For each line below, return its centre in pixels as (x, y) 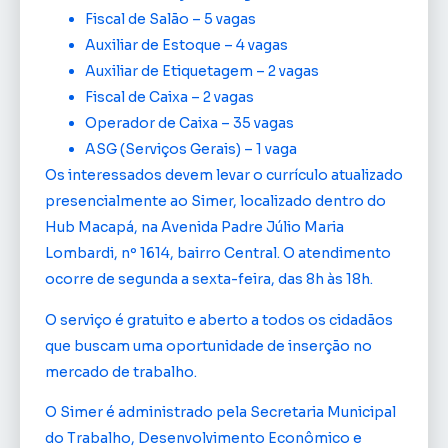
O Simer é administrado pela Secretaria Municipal (220, 412)
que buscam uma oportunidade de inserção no (208, 345)
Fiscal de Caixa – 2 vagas (169, 97)
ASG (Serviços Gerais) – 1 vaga (191, 149)
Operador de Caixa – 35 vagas (189, 123)
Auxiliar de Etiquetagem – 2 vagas (202, 71)
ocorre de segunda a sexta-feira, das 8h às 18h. (209, 279)
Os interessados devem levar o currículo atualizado (224, 175)
